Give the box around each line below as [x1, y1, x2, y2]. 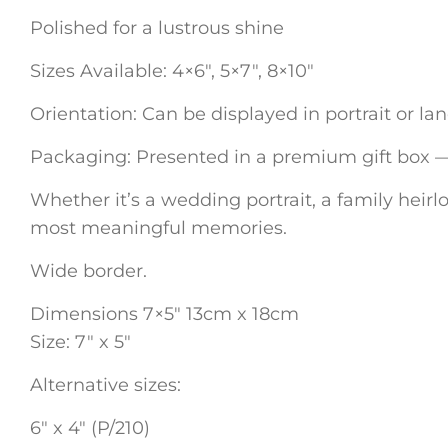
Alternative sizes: [30, 374, 181, 397]
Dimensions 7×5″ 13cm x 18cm [30, 303, 299, 326]
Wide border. [30, 260, 147, 283]
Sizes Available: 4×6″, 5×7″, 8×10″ [30, 60, 314, 83]
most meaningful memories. [30, 217, 287, 240]
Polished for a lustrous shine [30, 17, 284, 40]
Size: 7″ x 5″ [30, 331, 131, 354]
